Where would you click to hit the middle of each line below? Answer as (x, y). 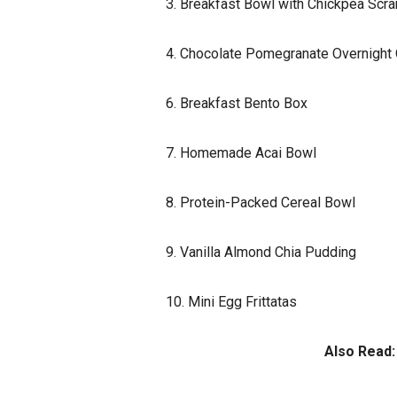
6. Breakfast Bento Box (237, 104)
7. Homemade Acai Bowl (241, 153)
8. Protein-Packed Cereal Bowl (261, 203)
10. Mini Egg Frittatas (231, 302)
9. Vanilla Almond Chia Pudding (261, 253)
